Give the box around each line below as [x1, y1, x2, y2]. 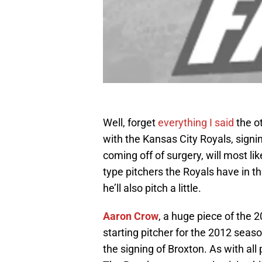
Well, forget [103, 116, 158, 129]
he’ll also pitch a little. [103, 182, 201, 195]
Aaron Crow [103, 210, 158, 223]
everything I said [158, 116, 234, 129]
